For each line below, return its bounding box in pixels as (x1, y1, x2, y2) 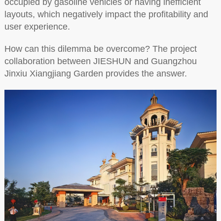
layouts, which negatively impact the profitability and (4, 9, 208, 19)
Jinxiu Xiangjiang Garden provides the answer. (4, 68, 187, 78)
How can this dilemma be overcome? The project (4, 43, 197, 54)
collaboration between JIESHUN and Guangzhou (4, 56, 197, 66)
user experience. (4, 21, 70, 32)
